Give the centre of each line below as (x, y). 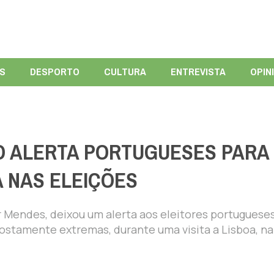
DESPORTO (54, 72)
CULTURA (125, 72)
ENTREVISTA (198, 72)
